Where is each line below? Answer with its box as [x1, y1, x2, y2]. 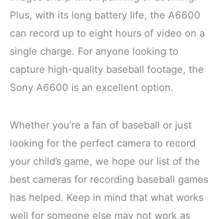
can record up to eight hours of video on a [10, 27, 205, 39]
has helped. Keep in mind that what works [10, 191, 203, 203]
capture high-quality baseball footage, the [10, 63, 204, 75]
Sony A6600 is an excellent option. [10, 81, 174, 93]
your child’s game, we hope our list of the [10, 155, 200, 167]
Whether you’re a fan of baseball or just [10, 119, 192, 131]
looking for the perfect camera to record [10, 137, 196, 149]
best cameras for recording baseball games [10, 173, 208, 185]
